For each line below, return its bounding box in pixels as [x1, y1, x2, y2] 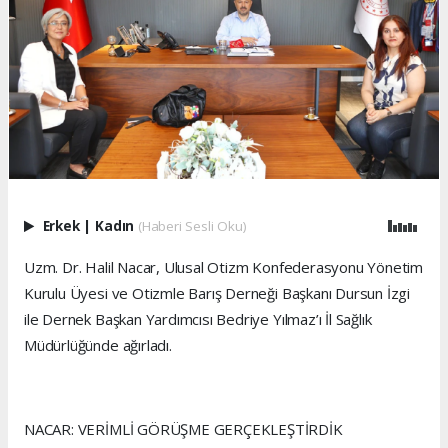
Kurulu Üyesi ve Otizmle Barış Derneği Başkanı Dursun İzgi [24, 283, 411, 304]
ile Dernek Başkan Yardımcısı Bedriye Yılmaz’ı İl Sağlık [24, 309, 372, 330]
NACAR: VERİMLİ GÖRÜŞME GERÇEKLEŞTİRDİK [24, 419, 343, 440]
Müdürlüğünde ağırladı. [24, 335, 172, 356]
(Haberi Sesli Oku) [137, 217, 247, 236]
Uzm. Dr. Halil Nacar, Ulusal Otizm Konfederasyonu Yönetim [24, 257, 424, 278]
